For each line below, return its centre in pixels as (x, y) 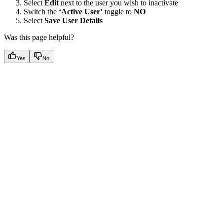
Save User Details (74, 20)
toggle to (118, 11)
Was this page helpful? (39, 37)
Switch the (41, 11)
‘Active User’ (81, 11)
